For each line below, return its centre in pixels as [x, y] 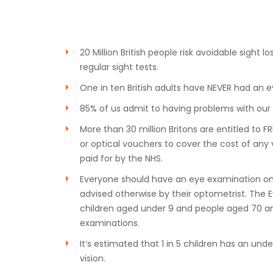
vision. [93, 258]
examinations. [110, 223]
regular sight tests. [119, 67]
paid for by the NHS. [121, 158]
